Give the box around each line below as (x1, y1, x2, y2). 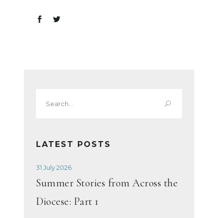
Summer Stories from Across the (36, 177, 178, 190)
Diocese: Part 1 (36, 195, 99, 208)
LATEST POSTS (36, 140, 111, 149)
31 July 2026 (36, 163, 72, 172)
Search (36, 90, 61, 100)
